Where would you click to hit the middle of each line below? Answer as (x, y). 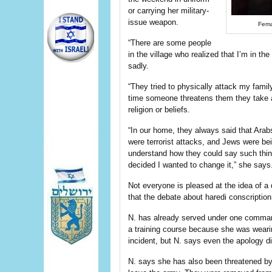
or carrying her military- (168, 11)
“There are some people (170, 43)
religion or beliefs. (159, 110)
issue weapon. (153, 22)
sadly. (138, 66)
